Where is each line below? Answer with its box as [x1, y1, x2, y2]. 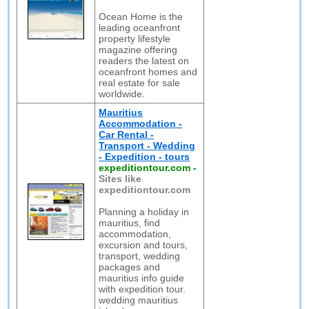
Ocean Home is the [99, 11, 183, 22]
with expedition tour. [99, 283, 186, 295]
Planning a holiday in [99, 206, 190, 217]
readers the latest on [99, 55, 190, 66]
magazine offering [99, 44, 178, 55]
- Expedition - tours [99, 151, 190, 162]
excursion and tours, [99, 239, 188, 250]
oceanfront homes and [99, 66, 198, 77]
